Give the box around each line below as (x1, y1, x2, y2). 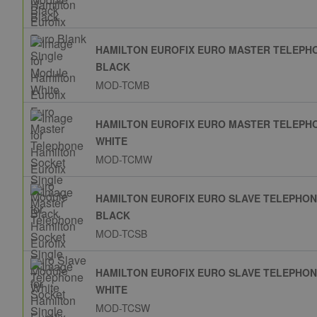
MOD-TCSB (96, 226, 147, 241)
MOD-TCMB (96, 78, 149, 93)
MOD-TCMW (96, 152, 152, 167)
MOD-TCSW (96, 301, 150, 316)
